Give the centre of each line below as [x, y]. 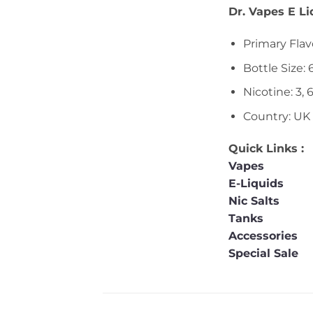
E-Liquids [256, 183]
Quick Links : [266, 148]
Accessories [265, 235]
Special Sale [263, 253]
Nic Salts [254, 201]
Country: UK [276, 116]
